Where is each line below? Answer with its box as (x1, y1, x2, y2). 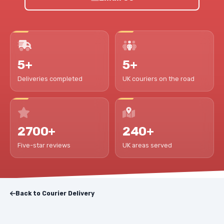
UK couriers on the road (122, 74, 194, 82)
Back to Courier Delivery (15, 190, 94, 197)
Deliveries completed (17, 74, 82, 82)
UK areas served (122, 141, 172, 149)
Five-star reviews (17, 141, 70, 149)
